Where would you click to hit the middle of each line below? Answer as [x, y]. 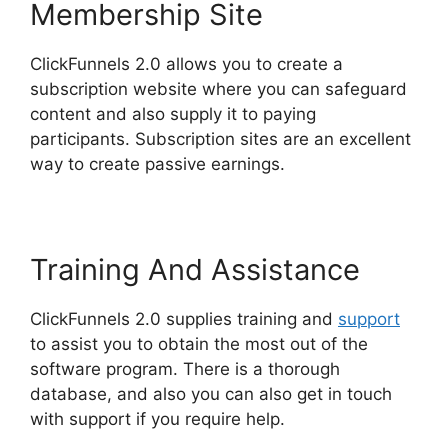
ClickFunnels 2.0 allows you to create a [186, 64]
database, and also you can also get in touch [211, 394]
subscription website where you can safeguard [218, 89]
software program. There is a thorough [185, 369]
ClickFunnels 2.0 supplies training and [184, 319]
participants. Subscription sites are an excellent [220, 139]
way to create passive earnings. [157, 164]
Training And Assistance [195, 269]
